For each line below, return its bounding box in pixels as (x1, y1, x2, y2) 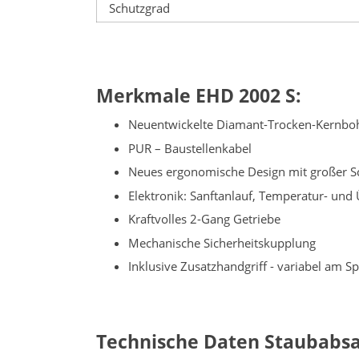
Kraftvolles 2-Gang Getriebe (128, 211, 280, 228)
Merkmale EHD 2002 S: (96, 83, 301, 108)
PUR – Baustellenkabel (128, 139, 252, 156)
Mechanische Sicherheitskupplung (128, 234, 316, 251)
